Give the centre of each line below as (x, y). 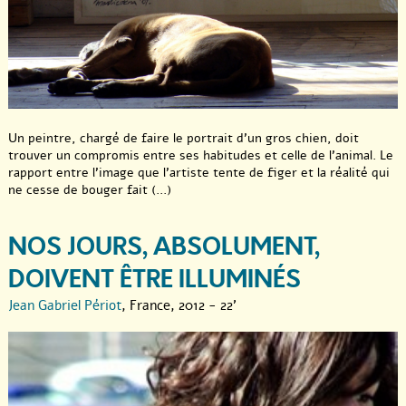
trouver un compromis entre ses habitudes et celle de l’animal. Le (201, 156)
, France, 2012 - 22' (179, 306)
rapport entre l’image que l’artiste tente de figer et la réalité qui (199, 173)
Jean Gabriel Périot (65, 306)
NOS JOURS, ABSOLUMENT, (164, 247)
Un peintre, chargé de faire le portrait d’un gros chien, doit (184, 139)
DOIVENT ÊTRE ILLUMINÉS (155, 280)
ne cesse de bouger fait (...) (90, 190)
